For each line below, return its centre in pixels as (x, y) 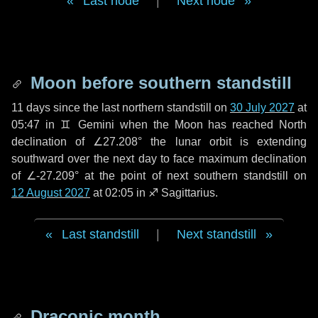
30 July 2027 (262, 108)
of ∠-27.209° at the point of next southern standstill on (159, 176)
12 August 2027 (51, 193)
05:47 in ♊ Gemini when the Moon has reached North (159, 125)
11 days (31, 108)
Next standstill (216, 234)
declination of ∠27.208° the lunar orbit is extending (159, 142)
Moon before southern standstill (159, 83)
